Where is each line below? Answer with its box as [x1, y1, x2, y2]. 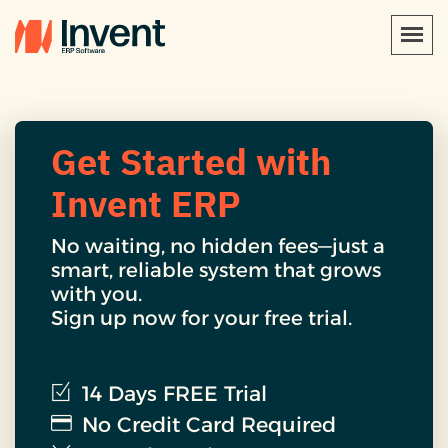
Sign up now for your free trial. [51, 305, 352, 330]
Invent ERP [51, 177, 241, 232]
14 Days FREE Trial [82, 380, 267, 406]
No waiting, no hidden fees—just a [51, 233, 385, 258]
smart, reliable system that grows [51, 257, 381, 282]
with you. [51, 281, 142, 306]
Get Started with [51, 135, 331, 190]
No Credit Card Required [82, 411, 336, 437]
